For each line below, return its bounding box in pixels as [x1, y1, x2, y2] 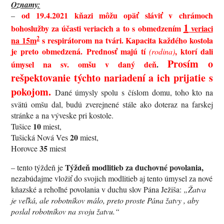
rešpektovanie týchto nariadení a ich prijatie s [11, 70, 213, 85]
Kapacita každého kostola [125, 34, 213, 46]
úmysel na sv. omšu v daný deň [11, 58, 157, 70]
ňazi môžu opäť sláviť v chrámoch [78, 9, 213, 21]
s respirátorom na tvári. [39, 34, 123, 46]
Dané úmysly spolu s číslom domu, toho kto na [51, 86, 213, 97]
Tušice [11, 120, 33, 131]
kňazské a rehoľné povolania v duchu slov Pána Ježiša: [11, 183, 184, 194]
